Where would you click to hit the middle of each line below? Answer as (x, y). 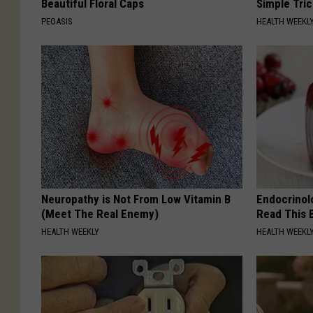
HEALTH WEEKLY (70, 232)
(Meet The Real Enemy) (100, 214)
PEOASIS (57, 22)
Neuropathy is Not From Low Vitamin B (136, 199)
